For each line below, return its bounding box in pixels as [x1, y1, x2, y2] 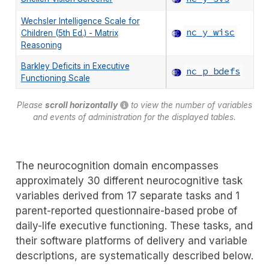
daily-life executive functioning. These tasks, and [15, 219, 253, 232]
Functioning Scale [20, 73, 90, 83]
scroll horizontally [45, 100, 118, 110]
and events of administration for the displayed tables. [33, 112, 236, 122]
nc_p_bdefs [186, 65, 241, 77]
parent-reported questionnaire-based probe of [15, 204, 237, 217]
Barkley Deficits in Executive [20, 61, 130, 71]
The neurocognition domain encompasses [15, 159, 219, 172]
